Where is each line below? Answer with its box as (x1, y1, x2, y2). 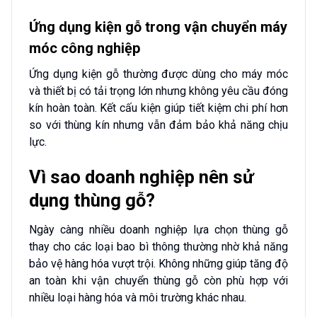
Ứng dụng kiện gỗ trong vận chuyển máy (29, 18, 287, 36)
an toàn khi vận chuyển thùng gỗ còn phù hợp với (29, 273, 288, 287)
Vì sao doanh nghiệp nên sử (29, 166, 254, 188)
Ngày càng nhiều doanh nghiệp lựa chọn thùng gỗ (29, 222, 288, 236)
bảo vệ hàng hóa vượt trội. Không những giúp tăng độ (29, 256, 288, 270)
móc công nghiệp (29, 40, 140, 57)
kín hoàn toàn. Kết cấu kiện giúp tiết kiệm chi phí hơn (29, 101, 288, 115)
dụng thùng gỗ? (29, 189, 155, 211)
